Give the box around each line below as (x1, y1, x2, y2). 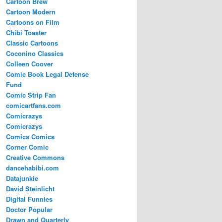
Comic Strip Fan (6, 90, 56, 100)
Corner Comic (6, 142, 49, 152)
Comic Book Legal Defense (6, 69, 89, 79)
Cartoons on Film (6, 17, 59, 27)
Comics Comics (6, 132, 55, 142)
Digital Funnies (6, 194, 53, 204)
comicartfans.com (6, 101, 61, 111)
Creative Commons (6, 153, 64, 163)
